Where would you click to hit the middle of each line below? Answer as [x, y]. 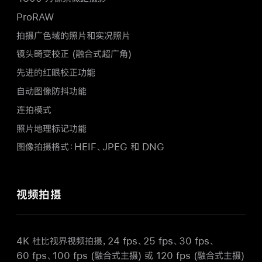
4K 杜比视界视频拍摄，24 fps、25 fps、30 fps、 [116, 241]
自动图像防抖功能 [51, 91]
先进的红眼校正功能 [56, 73]
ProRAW [35, 16]
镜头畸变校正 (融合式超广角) [74, 54]
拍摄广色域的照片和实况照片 [73, 35]
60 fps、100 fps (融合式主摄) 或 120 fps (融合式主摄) [130, 256]
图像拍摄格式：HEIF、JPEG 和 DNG [90, 147]
